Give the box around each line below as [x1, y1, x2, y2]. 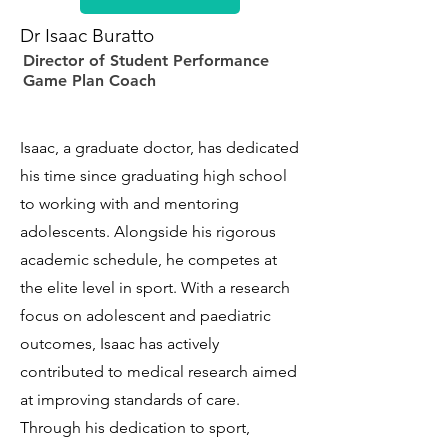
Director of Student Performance [23, 51, 269, 70]
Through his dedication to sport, [20, 418, 250, 437]
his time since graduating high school [20, 166, 287, 185]
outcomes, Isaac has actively [20, 334, 219, 353]
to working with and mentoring [20, 194, 239, 213]
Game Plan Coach [23, 71, 156, 90]
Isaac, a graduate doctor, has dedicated [20, 138, 299, 157]
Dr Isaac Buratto [20, 24, 154, 47]
